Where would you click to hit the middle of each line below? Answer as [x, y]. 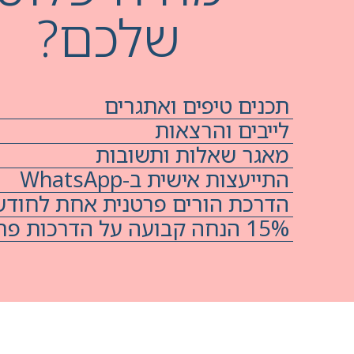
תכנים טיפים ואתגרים [196, 106]
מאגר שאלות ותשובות [192, 155]
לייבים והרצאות [222, 130]
